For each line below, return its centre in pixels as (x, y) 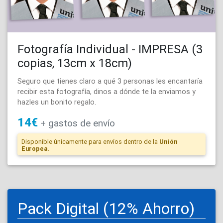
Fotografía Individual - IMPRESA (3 (110, 49)
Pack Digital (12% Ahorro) (106, 209)
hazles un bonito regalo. (57, 102)
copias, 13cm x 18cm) (75, 63)
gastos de (68, 123)
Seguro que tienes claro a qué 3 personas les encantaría (110, 81)
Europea (35, 149)
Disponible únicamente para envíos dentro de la (90, 142)
